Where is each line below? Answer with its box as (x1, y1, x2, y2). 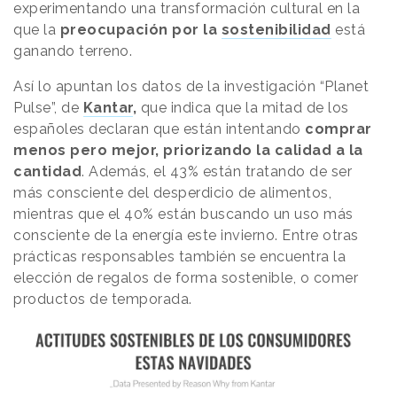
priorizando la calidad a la (163, 142, 363, 160)
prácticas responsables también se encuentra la (13, 248, 346, 266)
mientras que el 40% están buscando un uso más (13, 206, 354, 223)
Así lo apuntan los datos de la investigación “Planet (13, 78, 369, 96)
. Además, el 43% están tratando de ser (82, 163, 352, 181)
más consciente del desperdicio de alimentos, (13, 184, 331, 202)
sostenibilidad (221, 21, 331, 39)
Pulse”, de (13, 99, 83, 117)
